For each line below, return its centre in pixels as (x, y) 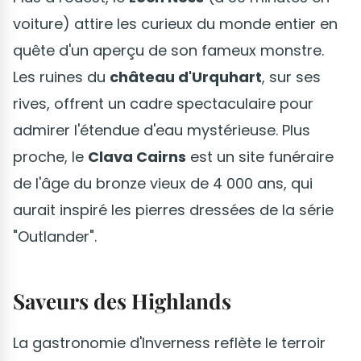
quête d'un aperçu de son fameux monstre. (168, 50)
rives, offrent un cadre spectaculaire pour (163, 103)
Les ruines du (61, 77)
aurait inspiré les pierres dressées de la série (173, 210)
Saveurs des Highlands (122, 301)
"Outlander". (55, 236)
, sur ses (291, 77)
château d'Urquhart (186, 77)
